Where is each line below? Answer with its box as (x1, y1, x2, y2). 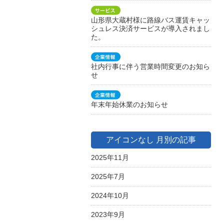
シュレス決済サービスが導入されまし (91, 24, 210, 32)
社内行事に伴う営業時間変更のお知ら (91, 62, 210, 70)
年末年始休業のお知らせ (91, 100, 168, 108)
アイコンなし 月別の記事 (106, 135, 196, 144)
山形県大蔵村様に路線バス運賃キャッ (91, 16, 210, 24)
